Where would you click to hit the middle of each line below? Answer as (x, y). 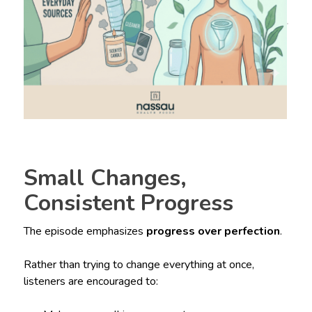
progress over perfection (213, 231)
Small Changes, (105, 178)
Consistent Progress (128, 203)
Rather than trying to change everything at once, (139, 264)
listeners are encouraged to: (91, 281)
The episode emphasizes (85, 231)
